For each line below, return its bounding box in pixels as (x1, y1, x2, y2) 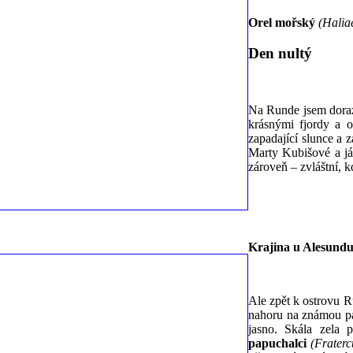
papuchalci (248, 336, 310, 351)
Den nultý (248, 44, 312, 61)
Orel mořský (248, 16, 315, 29)
